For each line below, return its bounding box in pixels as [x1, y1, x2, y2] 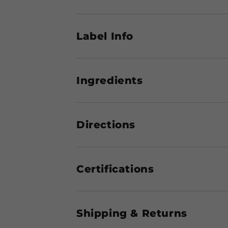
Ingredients [76, 74, 143, 87]
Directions [76, 118, 135, 131]
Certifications [76, 162, 154, 175]
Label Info [76, 30, 133, 42]
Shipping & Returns [76, 207, 187, 219]
